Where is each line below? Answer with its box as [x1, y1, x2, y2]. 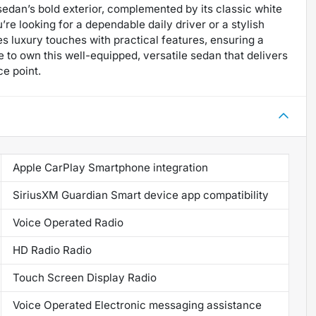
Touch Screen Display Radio [12, 270, 157, 284]
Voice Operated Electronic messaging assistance [12, 298, 262, 312]
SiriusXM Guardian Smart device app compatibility [12, 188, 269, 202]
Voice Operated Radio [12, 215, 123, 229]
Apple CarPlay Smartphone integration [12, 160, 208, 174]
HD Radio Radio [12, 243, 92, 257]
